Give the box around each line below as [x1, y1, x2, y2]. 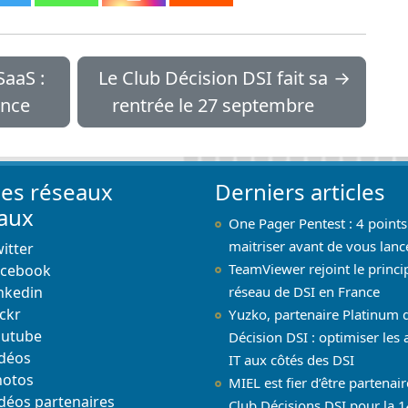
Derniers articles [215, 176, 385, 207]
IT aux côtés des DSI [229, 350, 354, 369]
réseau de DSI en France [229, 281, 380, 301]
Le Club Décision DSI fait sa [98, 66, 329, 90]
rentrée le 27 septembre [112, 93, 315, 117]
